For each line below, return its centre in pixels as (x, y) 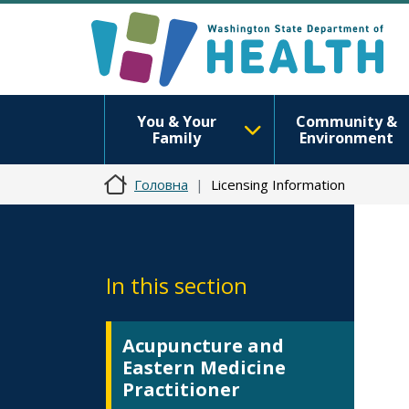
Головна (161, 184)
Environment (346, 138)
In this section (177, 285)
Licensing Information (278, 184)
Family (176, 138)
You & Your (176, 121)
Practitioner (181, 389)
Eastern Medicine (204, 367)
